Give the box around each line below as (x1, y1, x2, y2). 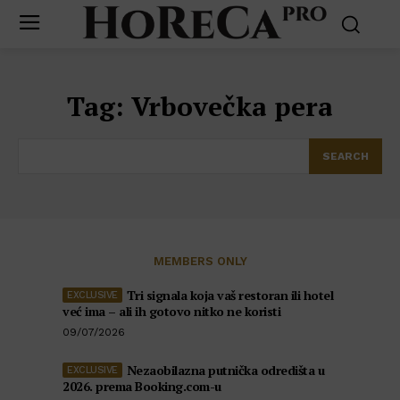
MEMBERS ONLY (153, 254, 247, 268)
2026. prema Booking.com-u (62, 377, 221, 395)
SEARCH (322, 149, 369, 162)
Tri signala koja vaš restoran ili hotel (126, 286, 333, 304)
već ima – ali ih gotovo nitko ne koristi (62, 302, 280, 320)
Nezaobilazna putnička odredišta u (126, 361, 324, 379)
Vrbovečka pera (131, 87, 333, 124)
